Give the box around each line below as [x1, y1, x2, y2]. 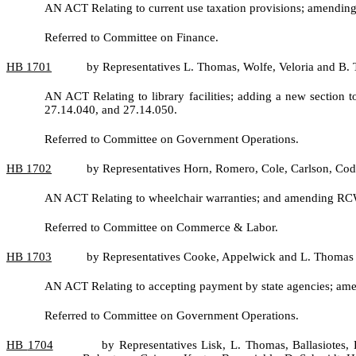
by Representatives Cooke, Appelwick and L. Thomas [87, 250, 354, 263]
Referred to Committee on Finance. [44, 31, 219, 44]
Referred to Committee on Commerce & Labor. [44, 221, 278, 234]
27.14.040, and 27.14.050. [44, 103, 177, 116]
